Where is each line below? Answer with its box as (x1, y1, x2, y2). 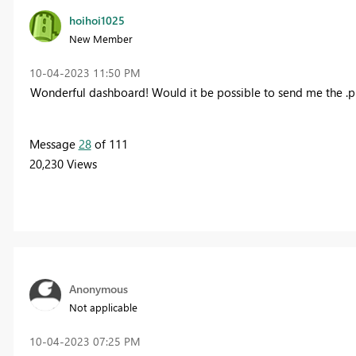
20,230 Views (29, 156, 97, 172)
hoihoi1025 (68, 13, 125, 29)
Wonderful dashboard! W (29, 84, 163, 101)
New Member (68, 32, 133, 46)
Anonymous (68, 281, 128, 297)
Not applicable (68, 300, 137, 315)
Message (29, 136, 79, 153)
